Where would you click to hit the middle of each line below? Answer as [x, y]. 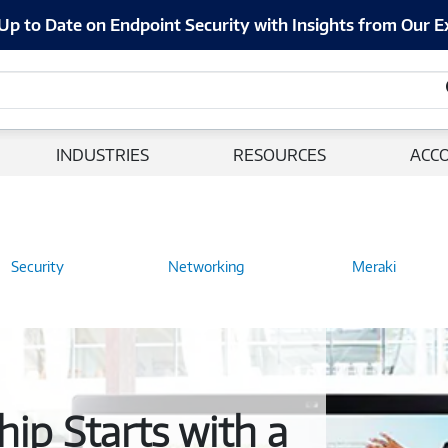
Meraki [374, 266]
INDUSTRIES [102, 155]
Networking [205, 266]
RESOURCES [279, 155]
